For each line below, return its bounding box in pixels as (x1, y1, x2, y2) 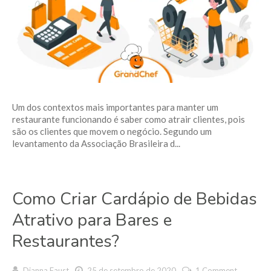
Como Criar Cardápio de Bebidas (12, 188, 257, 211)
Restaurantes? (12, 230, 119, 253)
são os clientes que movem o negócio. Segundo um (12, 126, 212, 137)
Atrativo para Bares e (12, 209, 172, 232)
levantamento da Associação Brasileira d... (12, 138, 180, 149)
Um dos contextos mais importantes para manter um (12, 102, 218, 113)
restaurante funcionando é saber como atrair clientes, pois (12, 114, 245, 125)
